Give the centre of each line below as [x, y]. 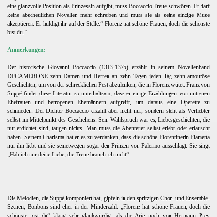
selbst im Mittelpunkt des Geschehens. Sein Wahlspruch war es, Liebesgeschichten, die [108, 119]
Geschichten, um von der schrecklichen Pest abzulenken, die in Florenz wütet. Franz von [108, 85]
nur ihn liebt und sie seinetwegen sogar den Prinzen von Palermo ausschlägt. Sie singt [108, 146]
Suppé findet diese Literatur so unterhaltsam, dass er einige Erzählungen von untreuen [108, 93]
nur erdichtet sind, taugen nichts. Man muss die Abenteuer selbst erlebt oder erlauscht [108, 128]
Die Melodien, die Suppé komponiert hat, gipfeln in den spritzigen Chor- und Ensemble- [108, 198]
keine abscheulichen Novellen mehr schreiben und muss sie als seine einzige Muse [108, 15]
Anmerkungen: [26, 50]
